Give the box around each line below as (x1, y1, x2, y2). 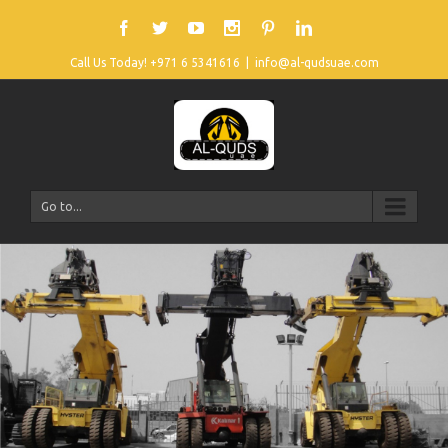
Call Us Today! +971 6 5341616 (69, 56, 240, 69)
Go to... (41, 199, 82, 213)
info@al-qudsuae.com (254, 56, 379, 69)
